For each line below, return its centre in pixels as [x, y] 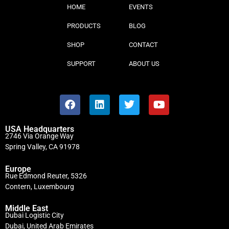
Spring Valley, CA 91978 [42, 147]
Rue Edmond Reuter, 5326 [46, 176]
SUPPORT [81, 64]
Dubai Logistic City [35, 215]
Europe [18, 169]
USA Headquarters [40, 129]
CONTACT [143, 45]
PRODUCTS [84, 26]
